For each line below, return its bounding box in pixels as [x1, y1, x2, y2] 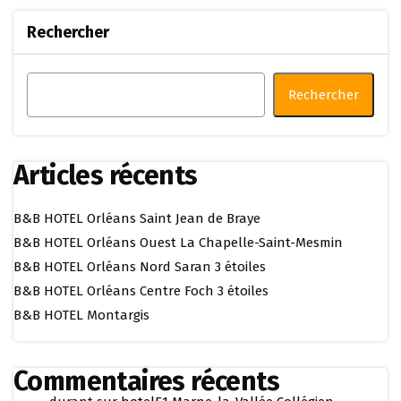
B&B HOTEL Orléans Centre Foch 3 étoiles [13, 282, 269, 299]
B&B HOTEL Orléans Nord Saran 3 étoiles [13, 258, 266, 275]
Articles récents [13, 158, 198, 192]
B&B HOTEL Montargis [13, 306, 149, 323]
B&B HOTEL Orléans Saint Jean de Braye [13, 209, 260, 226]
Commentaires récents [13, 364, 279, 397]
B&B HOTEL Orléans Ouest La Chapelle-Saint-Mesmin [13, 234, 343, 251]
